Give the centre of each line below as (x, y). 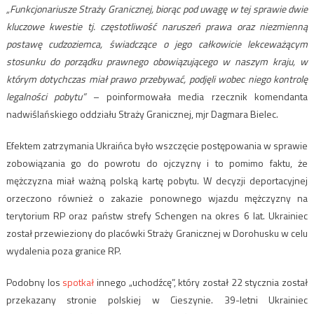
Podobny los (34, 282)
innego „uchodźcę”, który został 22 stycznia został (201, 282)
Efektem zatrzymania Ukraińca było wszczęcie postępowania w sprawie (157, 146)
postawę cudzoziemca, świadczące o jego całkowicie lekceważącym (157, 44)
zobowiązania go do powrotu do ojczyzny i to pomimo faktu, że (157, 163)
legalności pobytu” (46, 97)
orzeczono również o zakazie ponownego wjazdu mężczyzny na (157, 198)
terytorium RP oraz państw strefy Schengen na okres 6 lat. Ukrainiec (157, 216)
